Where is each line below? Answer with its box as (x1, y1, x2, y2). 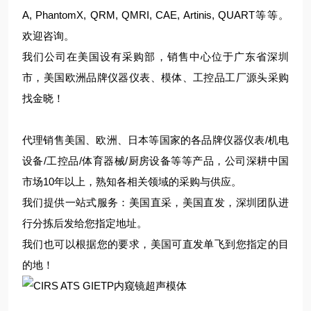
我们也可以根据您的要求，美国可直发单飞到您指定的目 (22, 238, 289, 250)
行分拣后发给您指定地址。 (22, 217, 147, 229)
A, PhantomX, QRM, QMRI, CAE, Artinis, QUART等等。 (22, 9, 289, 21)
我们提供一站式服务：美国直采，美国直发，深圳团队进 (22, 196, 289, 208)
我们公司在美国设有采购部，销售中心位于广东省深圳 (22, 51, 289, 62)
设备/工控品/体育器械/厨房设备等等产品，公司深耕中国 (22, 155, 289, 167)
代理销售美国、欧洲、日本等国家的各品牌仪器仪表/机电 (22, 134, 289, 146)
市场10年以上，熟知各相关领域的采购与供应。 (22, 176, 242, 187)
